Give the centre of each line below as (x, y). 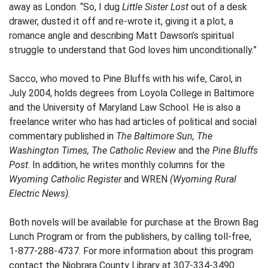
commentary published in (63, 136)
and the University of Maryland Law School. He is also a (125, 107)
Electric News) (39, 194)
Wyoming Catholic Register (65, 179)
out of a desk (218, 7)
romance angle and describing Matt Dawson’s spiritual (121, 36)
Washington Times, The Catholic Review (92, 150)
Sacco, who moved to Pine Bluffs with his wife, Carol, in (125, 79)
